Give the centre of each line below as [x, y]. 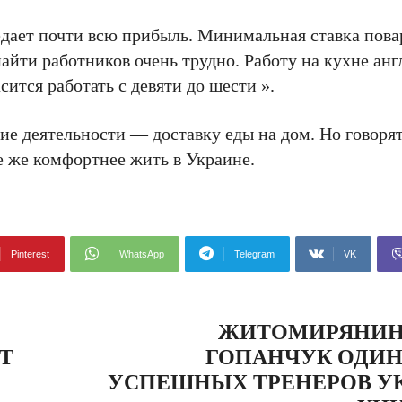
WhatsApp [142, 254]
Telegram [254, 254]
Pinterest [30, 254]
